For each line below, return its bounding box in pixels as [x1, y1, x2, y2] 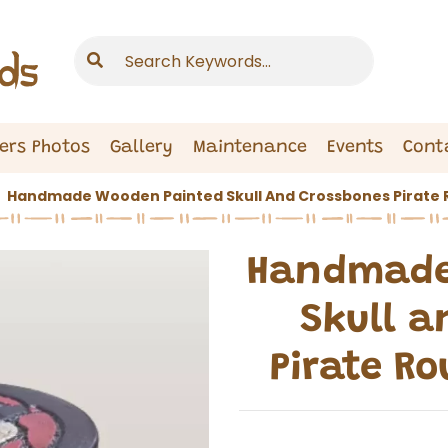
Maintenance [193, 138, 307, 157]
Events [327, 138, 383, 157]
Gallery [110, 138, 173, 157]
